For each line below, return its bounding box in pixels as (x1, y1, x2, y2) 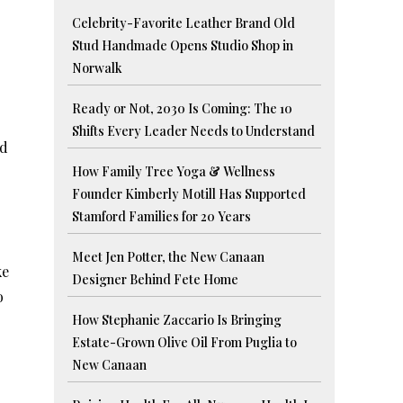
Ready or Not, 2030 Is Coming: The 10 (72, 100, 293, 118)
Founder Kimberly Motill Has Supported (72, 185, 307, 203)
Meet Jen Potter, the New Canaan (72, 248, 265, 266)
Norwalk (72, 59, 123, 77)
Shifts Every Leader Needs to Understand (72, 122, 316, 140)
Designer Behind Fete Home (72, 271, 239, 289)
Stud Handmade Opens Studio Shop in (72, 37, 294, 55)
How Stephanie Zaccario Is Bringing (72, 311, 282, 329)
